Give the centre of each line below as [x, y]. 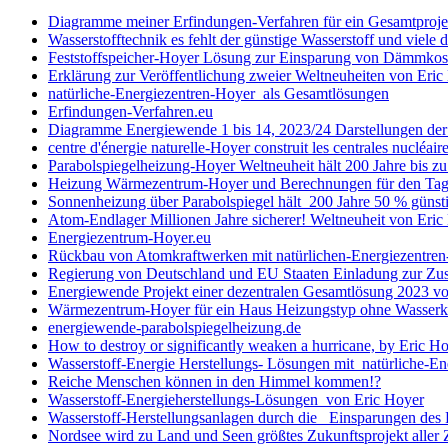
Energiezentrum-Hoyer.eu [129, 237]
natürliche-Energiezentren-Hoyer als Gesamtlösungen [218, 93]
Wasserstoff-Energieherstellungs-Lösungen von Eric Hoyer [236, 399]
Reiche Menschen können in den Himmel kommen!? [214, 381]
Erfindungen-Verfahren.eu [130, 111]
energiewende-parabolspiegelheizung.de [174, 327]
